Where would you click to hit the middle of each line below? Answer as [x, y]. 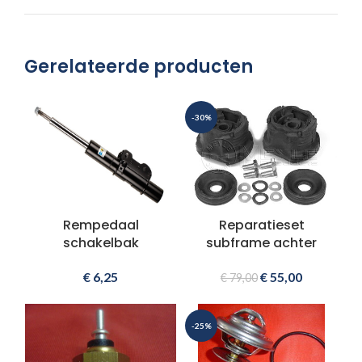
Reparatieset [261, 225]
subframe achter [261, 243]
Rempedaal [101, 225]
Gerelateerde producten [139, 67]
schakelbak [101, 243]
